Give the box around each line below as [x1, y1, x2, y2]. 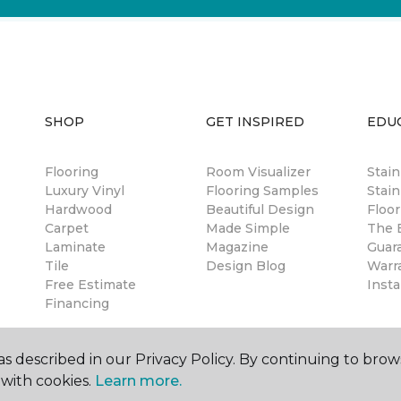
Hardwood [45, 201, 112, 218]
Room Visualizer [206, 164, 311, 180]
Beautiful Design [206, 201, 314, 218]
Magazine [206, 239, 269, 255]
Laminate [45, 239, 106, 255]
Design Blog [206, 258, 286, 274]
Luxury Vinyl [45, 183, 124, 199]
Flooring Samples [206, 183, 319, 199]
